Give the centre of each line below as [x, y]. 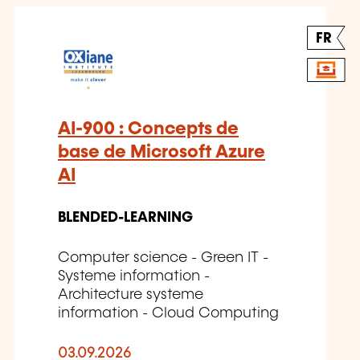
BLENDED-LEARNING [125, 218]
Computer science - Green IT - [163, 258]
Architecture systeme [131, 295]
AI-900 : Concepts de [148, 129]
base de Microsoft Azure [162, 153]
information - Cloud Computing [168, 314]
